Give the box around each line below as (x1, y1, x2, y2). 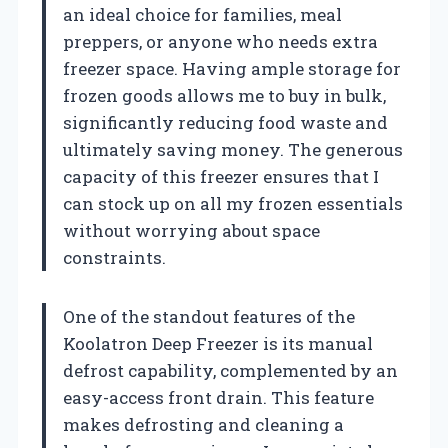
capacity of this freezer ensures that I (63, 164, 379, 188)
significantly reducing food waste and (63, 110, 388, 134)
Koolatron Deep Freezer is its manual (63, 331, 373, 355)
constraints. (63, 245, 166, 269)
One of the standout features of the (63, 304, 355, 328)
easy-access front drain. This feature (63, 385, 374, 409)
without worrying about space (63, 218, 320, 242)
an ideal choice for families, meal (63, 2, 342, 26)
